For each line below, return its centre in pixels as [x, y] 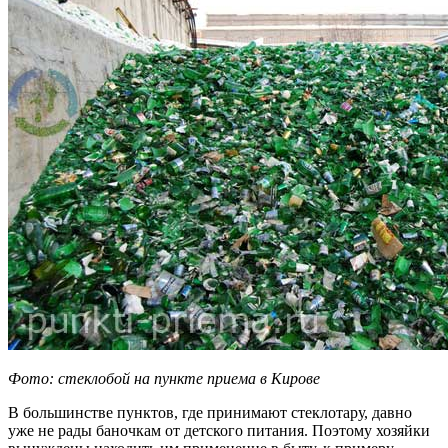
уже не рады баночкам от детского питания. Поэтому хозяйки [219, 430]
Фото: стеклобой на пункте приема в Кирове [164, 378]
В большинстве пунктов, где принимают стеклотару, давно [210, 412]
